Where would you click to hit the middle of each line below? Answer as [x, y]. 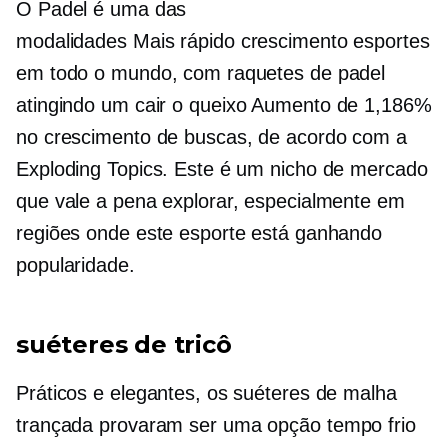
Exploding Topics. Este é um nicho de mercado [222, 169]
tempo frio [371, 425]
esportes [388, 41]
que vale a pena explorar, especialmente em [210, 201]
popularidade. [75, 265]
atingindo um [75, 105]
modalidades [74, 41]
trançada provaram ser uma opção [171, 425]
